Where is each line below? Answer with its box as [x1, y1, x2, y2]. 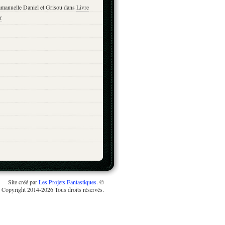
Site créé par [8, 178, 39, 186]
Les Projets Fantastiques [39, 178, 96, 186]
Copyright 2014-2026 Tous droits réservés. [2, 185, 104, 194]
